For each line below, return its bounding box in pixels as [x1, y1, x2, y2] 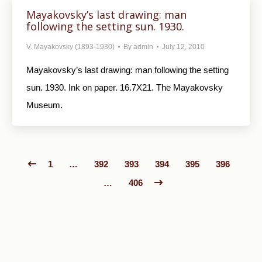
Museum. [26, 100, 63, 111]
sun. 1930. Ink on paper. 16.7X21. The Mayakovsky [26, 82, 223, 93]
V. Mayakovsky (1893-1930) [26, 43, 115, 51]
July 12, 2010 [162, 43, 205, 51]
